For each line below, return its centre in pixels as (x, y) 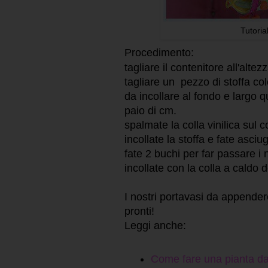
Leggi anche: (155, 225)
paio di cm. (150, 110)
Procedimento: (159, 52)
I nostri (142, 197)
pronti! (139, 211)
